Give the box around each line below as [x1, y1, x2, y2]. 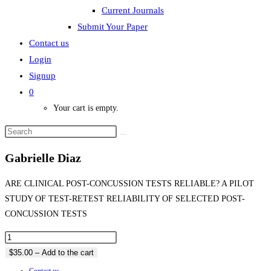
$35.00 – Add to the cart [9, 248, 94, 258]
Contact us [29, 38, 69, 48]
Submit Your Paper [77, 22, 148, 31]
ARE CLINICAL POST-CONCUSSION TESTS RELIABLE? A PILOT [5, 179, 254, 189]
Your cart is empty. [53, 103, 119, 113]
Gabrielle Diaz [5, 151, 81, 165]
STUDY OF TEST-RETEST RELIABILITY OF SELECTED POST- [5, 194, 245, 204]
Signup [29, 71, 56, 80]
